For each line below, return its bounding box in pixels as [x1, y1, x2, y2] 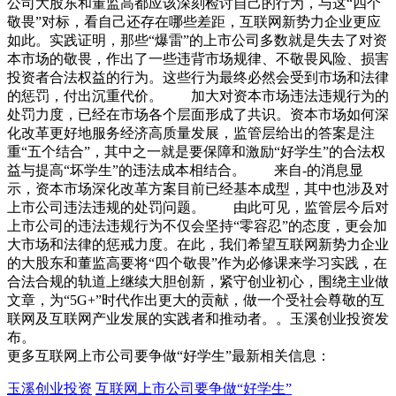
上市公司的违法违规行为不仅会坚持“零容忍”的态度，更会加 [7, 218, 387, 234]
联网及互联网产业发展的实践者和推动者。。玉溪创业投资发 [7, 311, 389, 327]
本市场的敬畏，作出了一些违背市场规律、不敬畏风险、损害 [7, 51, 389, 67]
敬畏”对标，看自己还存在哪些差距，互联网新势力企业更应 [7, 14, 381, 30]
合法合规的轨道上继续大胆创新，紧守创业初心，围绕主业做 [7, 274, 389, 290]
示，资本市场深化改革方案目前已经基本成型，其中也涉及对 [7, 181, 389, 197]
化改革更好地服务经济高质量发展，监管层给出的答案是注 [7, 126, 375, 141]
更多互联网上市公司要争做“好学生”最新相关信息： [7, 348, 331, 364]
